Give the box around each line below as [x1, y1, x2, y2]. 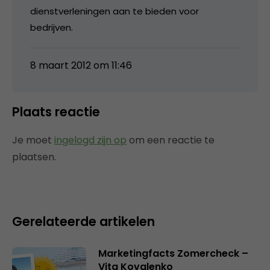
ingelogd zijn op [54, 133, 127, 147]
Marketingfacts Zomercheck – [98, 246, 248, 260]
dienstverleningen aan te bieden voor [30, 4, 199, 17]
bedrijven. [30, 20, 73, 34]
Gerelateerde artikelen [12, 212, 155, 230]
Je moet [12, 133, 54, 147]
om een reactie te [127, 133, 215, 147]
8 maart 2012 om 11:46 [30, 58, 132, 72]
